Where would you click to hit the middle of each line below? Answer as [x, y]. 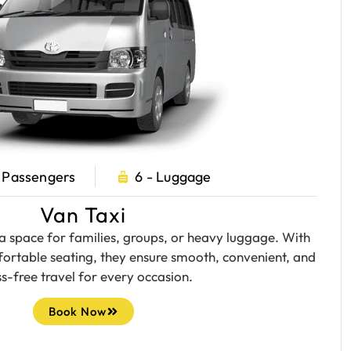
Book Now [77, 311]
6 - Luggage [173, 177]
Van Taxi [83, 215]
